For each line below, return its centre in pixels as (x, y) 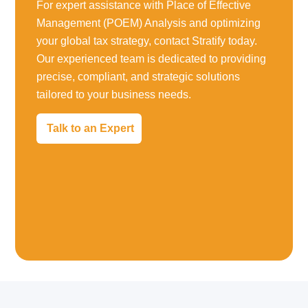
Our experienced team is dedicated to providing (151, 58)
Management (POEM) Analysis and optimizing (148, 23)
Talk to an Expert (90, 129)
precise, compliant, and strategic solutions (138, 76)
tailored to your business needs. (113, 94)
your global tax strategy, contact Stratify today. (146, 41)
